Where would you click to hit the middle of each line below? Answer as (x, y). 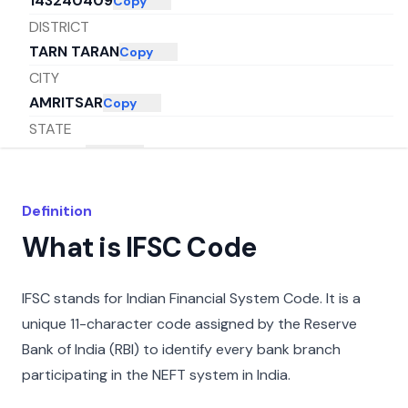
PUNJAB (57, 154)
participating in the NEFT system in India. (156, 375)
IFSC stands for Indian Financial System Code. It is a (191, 298)
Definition (57, 211)
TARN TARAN (74, 52)
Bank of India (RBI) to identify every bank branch (181, 349)
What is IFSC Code (139, 247)
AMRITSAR (66, 103)
